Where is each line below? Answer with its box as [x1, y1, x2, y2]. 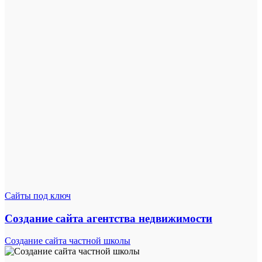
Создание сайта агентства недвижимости [5, 212, 212, 225]
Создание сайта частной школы [5, 236, 130, 246]
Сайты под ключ [5, 191, 71, 201]
